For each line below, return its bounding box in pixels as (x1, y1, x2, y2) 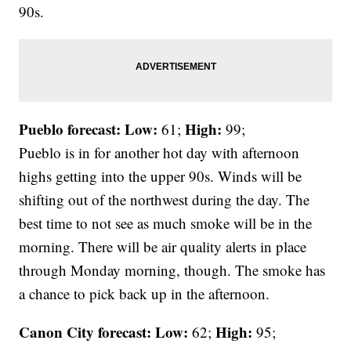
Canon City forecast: (19, 321, 152, 343)
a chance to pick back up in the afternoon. (19, 284, 270, 304)
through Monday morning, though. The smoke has (19, 260, 326, 280)
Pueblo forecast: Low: (19, 118, 158, 140)
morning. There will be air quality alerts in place (19, 237, 307, 257)
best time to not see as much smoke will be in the (19, 213, 313, 233)
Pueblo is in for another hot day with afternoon (19, 143, 300, 163)
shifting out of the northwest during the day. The (19, 190, 310, 210)
